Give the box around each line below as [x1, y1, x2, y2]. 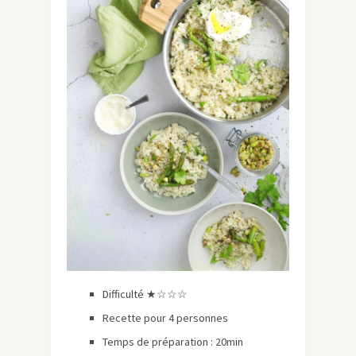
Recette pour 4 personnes [103, 311, 228, 326]
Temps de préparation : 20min [103, 335, 243, 350]
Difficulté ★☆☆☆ [103, 287, 188, 302]
